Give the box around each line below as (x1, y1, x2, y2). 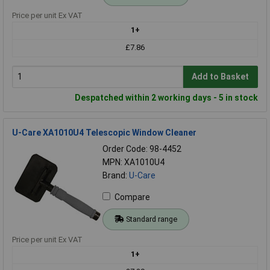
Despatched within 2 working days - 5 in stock (75, 92, 258, 102)
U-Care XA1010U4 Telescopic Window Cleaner (12, 127, 196, 137)
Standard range (125, 214, 177, 224)
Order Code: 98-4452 (102, 143, 181, 154)
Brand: (102, 170, 129, 180)
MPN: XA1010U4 (102, 157, 165, 167)
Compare (115, 192, 150, 202)
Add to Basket (192, 72, 250, 82)
